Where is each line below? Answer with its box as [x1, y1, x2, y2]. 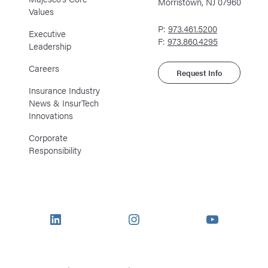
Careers [28, 62, 59, 75]
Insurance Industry [28, 84, 100, 97]
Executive [28, 27, 66, 40]
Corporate [28, 131, 68, 144]
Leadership [28, 39, 71, 53]
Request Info [176, 67, 222, 79]
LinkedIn [48, 208, 100, 229]
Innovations [28, 109, 73, 122]
